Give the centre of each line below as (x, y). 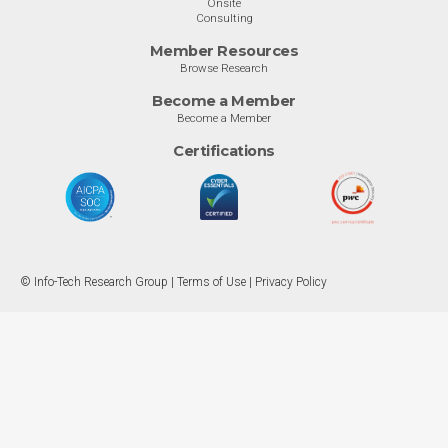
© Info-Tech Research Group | (98, 281)
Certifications (224, 150)
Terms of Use (211, 281)
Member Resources (224, 50)
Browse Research (224, 67)
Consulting (224, 17)
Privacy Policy (291, 281)
